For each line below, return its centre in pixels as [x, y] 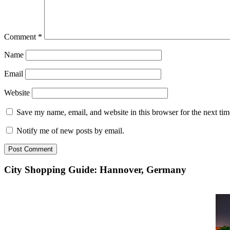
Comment [21, 37]
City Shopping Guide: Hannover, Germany [95, 169]
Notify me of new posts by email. [70, 131]
